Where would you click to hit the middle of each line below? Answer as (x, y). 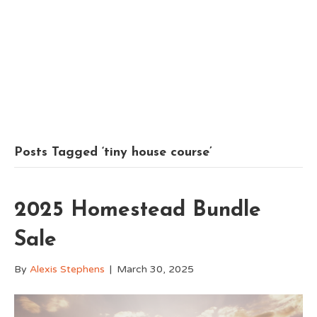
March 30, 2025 (155, 269)
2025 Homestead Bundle (138, 211)
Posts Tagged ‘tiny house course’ (113, 152)
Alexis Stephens (67, 269)
